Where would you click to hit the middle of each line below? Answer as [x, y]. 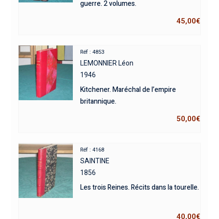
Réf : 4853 [92, 52]
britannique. [99, 101]
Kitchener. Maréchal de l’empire [128, 89]
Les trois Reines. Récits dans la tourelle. [140, 187]
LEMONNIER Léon [107, 63]
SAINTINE [95, 161]
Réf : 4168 [92, 150]
